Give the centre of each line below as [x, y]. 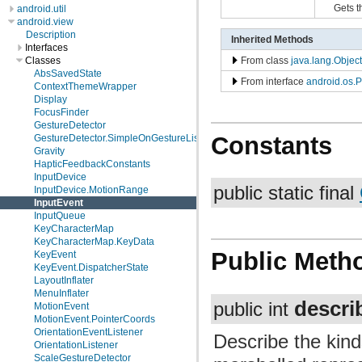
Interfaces [46, 48]
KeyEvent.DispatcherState [91, 267]
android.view [45, 22]
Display [51, 99]
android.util [42, 9]
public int [254, 309]
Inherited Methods [272, 39]
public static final [286, 194]
